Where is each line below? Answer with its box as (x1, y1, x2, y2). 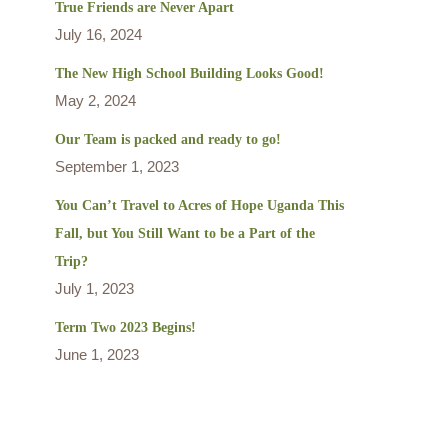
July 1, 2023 (55, 279, 134, 297)
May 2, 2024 (55, 91, 136, 109)
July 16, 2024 (55, 25, 142, 43)
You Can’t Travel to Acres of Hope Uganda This (55, 197, 344, 213)
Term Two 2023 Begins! (55, 319, 196, 335)
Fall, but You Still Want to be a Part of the (55, 225, 315, 241)
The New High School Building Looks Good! (55, 65, 324, 81)
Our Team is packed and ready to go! (55, 131, 281, 147)
